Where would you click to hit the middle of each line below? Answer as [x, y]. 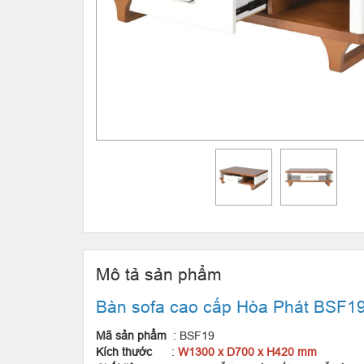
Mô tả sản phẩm [159, 275]
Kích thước [124, 352]
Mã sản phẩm [131, 336]
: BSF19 [191, 336]
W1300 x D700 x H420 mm [247, 352]
